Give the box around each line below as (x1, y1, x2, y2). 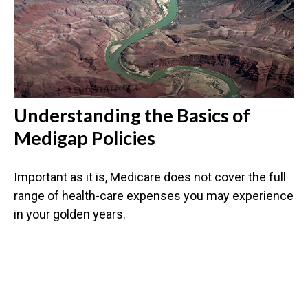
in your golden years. (14, 207, 126, 222)
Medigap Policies (14, 126, 155, 150)
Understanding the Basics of (14, 104, 250, 127)
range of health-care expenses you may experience (14, 188, 294, 203)
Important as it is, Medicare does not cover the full (14, 170, 286, 185)
